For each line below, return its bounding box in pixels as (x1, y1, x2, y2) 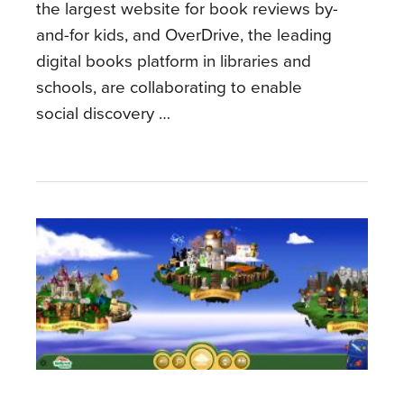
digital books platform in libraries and (36, 51, 311, 72)
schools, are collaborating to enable (36, 78, 302, 98)
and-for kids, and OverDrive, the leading (36, 25, 332, 46)
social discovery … (36, 104, 170, 124)
